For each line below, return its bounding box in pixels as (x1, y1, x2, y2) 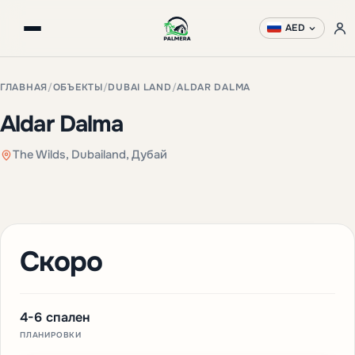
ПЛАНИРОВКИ (20, 329, 82, 340)
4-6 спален (20, 308, 90, 326)
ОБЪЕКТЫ (52, 82, 103, 94)
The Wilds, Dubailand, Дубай (13, 147, 167, 162)
